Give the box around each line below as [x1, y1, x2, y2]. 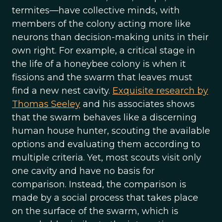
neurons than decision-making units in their [12, 32, 209, 43]
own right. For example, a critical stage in [12, 45, 195, 56]
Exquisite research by [112, 85, 208, 96]
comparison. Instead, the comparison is [12, 179, 186, 190]
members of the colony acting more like [12, 18, 191, 29]
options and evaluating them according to [12, 139, 200, 150]
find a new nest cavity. [12, 85, 112, 96]
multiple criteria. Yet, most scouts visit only [12, 152, 201, 163]
